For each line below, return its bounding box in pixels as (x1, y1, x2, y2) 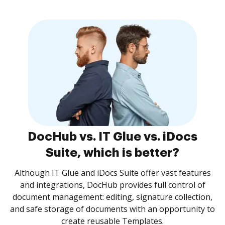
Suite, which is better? (46, 147, 179, 159)
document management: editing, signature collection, (13, 191, 212, 202)
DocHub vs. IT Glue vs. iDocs (28, 131, 197, 143)
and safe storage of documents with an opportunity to (10, 203, 215, 214)
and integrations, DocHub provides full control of (20, 179, 205, 190)
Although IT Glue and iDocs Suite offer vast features (14, 167, 211, 178)
